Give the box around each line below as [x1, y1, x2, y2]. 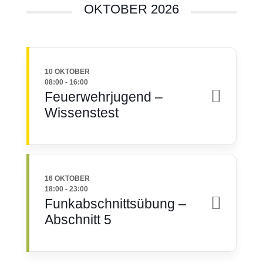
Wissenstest [44, 105, 119, 120]
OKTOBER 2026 [84, 2, 179, 16]
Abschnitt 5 [44, 212, 112, 227]
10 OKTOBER [44, 68, 90, 76]
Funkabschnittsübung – [44, 196, 186, 211]
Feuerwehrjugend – [44, 89, 163, 104]
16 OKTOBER [44, 174, 90, 183]
